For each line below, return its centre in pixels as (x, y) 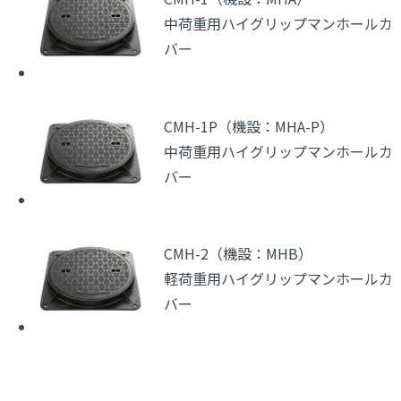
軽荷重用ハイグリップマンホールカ (278, 279)
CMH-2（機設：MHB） (238, 254)
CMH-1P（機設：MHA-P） (248, 126)
